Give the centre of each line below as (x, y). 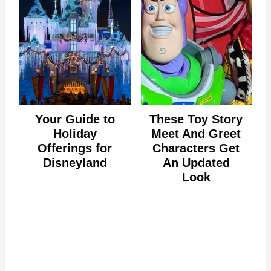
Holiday (75, 133)
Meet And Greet (196, 133)
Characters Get (196, 148)
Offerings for (75, 148)
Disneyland (75, 162)
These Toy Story (196, 119)
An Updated (196, 162)
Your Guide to (75, 119)
